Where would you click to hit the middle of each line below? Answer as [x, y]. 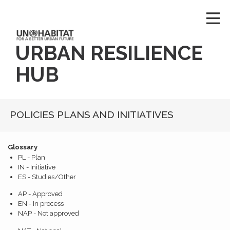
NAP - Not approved [49, 214]
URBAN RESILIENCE [109, 53]
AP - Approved [40, 194]
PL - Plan [32, 157]
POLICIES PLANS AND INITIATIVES [92, 115]
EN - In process [41, 204]
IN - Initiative [37, 167]
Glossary [23, 147]
